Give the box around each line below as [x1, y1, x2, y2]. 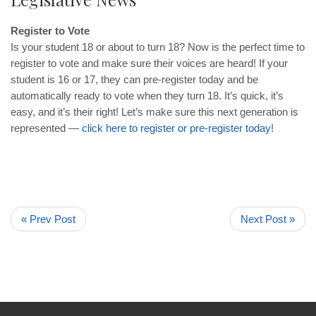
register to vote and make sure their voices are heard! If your [11, 56, 288, 69]
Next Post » [241, 212, 295, 225]
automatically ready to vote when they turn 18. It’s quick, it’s [11, 89, 284, 102]
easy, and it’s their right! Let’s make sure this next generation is [11, 105, 298, 118]
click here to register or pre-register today [82, 121, 271, 134]
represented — [11, 121, 82, 134]
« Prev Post [21, 212, 75, 225]
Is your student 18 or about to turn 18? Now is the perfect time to [11, 40, 305, 53]
